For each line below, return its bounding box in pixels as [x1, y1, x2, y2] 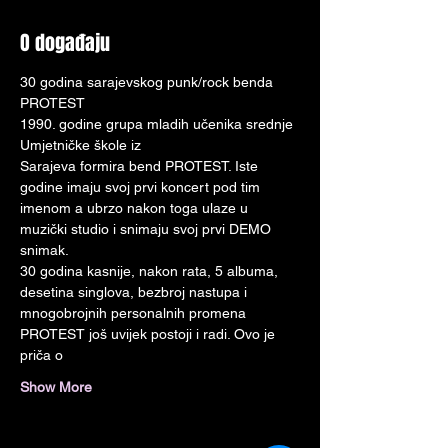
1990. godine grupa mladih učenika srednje [20, 116, 297, 132]
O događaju [20, 28, 110, 58]
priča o [20, 347, 63, 363]
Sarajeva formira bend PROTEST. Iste [20, 158, 262, 174]
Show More [20, 379, 92, 395]
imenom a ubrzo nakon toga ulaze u [20, 200, 252, 216]
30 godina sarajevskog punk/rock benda [20, 74, 277, 90]
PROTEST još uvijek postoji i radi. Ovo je [20, 326, 279, 342]
